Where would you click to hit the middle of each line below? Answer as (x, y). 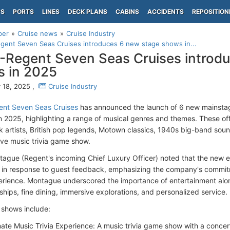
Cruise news (37, 33)
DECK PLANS (88, 12)
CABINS (127, 12)
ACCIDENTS (166, 12)
